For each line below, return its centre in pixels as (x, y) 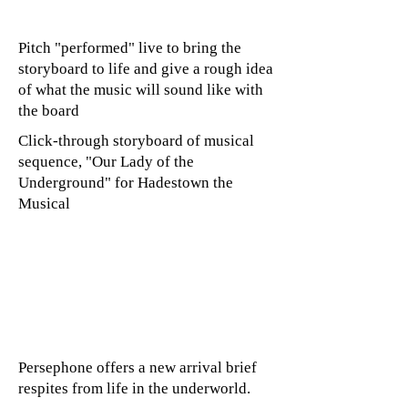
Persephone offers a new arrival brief (138, 367)
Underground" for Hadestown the (126, 183)
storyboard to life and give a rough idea (146, 69)
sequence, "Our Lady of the (106, 162)
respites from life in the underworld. (134, 388)
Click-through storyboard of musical (136, 141)
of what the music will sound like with (141, 90)
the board (49, 111)
